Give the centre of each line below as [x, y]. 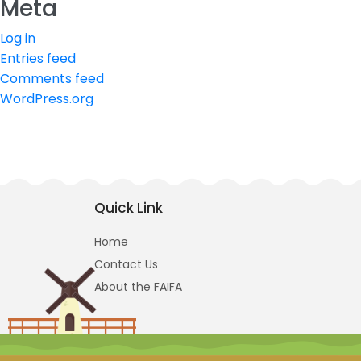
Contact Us [126, 264]
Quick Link [129, 208]
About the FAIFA [138, 287]
